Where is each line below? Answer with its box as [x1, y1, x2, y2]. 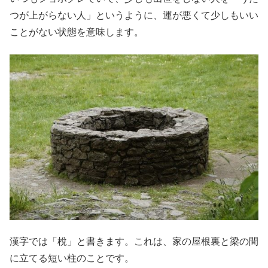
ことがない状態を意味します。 [10, 27, 144, 38]
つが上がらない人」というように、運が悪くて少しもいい [10, 10, 258, 21]
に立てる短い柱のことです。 [10, 253, 134, 264]
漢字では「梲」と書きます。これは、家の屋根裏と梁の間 [10, 236, 258, 247]
